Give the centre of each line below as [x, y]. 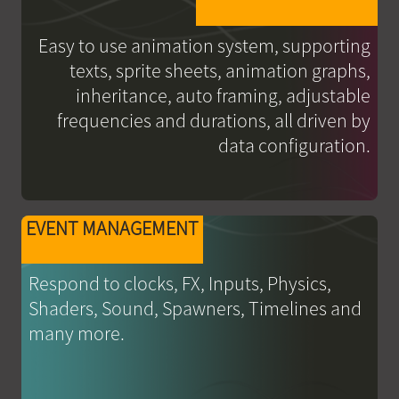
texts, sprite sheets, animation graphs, [220, 70]
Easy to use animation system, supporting [205, 45]
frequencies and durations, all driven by [214, 120]
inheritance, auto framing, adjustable [224, 95]
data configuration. [295, 145]
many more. [76, 333]
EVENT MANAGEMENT [112, 228]
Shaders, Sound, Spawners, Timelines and [195, 308]
